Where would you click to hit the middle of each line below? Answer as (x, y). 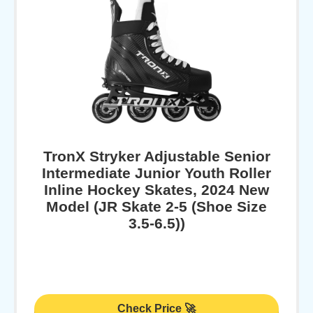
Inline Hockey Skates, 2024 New (156, 189)
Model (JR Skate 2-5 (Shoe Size (156, 206)
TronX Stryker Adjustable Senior (156, 156)
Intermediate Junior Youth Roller (156, 173)
